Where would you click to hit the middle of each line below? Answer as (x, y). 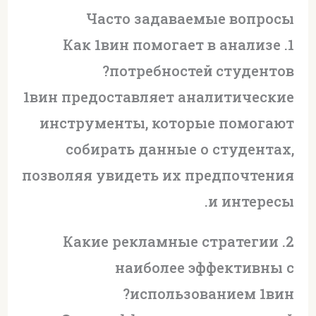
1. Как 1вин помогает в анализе (172, 44)
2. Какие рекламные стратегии (171, 241)
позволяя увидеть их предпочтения (158, 175)
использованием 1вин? (212, 293)
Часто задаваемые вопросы (190, 18)
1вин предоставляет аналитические (159, 96)
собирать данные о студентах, (180, 148)
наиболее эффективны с (205, 267)
